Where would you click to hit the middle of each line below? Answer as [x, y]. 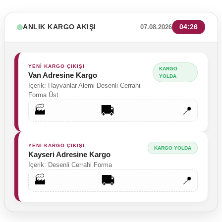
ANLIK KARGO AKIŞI [59, 27]
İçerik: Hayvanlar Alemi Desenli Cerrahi [84, 85]
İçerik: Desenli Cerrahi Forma [70, 165]
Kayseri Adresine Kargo [69, 154]
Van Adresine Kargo [63, 75]
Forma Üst [43, 95]
